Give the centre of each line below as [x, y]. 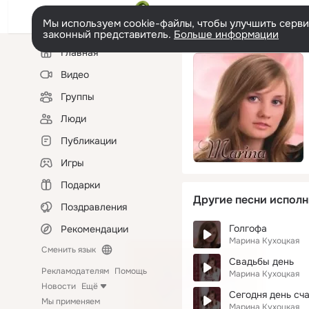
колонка [52, 58]
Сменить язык [69, 250]
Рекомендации [94, 229]
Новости [59, 286]
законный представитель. [108, 34]
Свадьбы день [261, 261]
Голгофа [248, 228]
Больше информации [226, 34]
